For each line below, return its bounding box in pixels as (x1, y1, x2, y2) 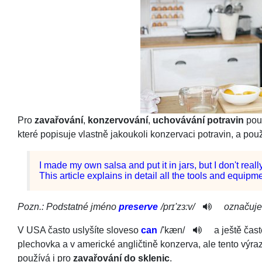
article (60, 171, 85, 181)
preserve (119, 202, 158, 212)
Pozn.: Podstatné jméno (18, 202, 119, 212)
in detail (122, 171, 160, 181)
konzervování (88, 115, 148, 125)
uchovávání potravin (153, 115, 244, 125)
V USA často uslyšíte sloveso (18, 225, 141, 235)
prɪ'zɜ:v (163, 202, 192, 212)
